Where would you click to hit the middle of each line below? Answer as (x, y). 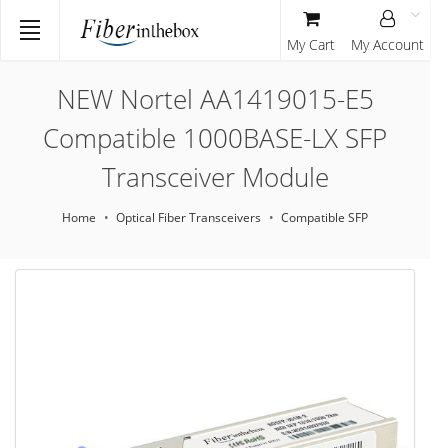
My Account (387, 44)
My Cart (311, 44)
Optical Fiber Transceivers (188, 217)
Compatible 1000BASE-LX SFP (215, 138)
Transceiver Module (215, 177)
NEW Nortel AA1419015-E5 (215, 99)
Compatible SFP (324, 217)
